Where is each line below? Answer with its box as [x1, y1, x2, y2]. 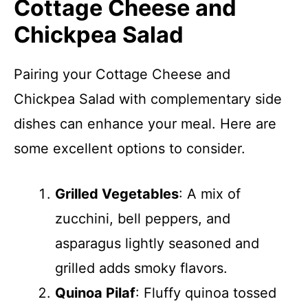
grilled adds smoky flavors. [55, 260, 228, 276]
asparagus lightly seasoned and [55, 235, 259, 252]
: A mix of [179, 186, 241, 202]
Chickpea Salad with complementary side [14, 91, 282, 107]
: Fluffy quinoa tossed [135, 285, 276, 301]
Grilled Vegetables [55, 186, 179, 202]
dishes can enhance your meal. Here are [14, 115, 276, 132]
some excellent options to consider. [14, 140, 245, 157]
